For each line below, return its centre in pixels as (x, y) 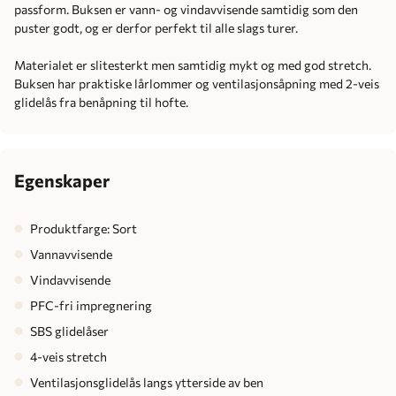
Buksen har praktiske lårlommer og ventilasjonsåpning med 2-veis (197, 83)
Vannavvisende (71, 254)
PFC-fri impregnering (91, 305)
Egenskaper (62, 180)
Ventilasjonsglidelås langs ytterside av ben (147, 382)
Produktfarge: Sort (84, 228)
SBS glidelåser (69, 331)
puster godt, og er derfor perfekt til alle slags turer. (156, 27)
